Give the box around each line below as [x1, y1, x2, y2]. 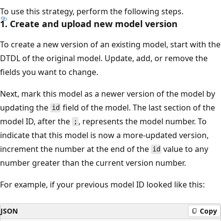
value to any [161, 143, 209, 154]
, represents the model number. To [78, 115, 207, 127]
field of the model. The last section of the [61, 102, 216, 113]
